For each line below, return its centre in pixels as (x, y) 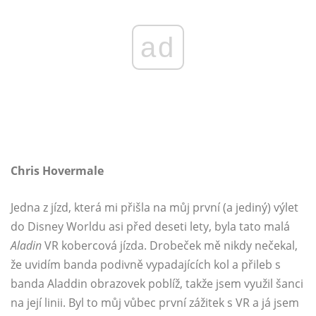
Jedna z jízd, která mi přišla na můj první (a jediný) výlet (154, 208)
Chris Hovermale (57, 171)
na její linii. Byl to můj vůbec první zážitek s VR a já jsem (155, 303)
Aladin (26, 246)
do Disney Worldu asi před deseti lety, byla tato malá (150, 227)
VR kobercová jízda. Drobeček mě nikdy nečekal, (170, 246)
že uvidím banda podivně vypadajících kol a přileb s (146, 265)
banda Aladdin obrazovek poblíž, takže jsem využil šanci (157, 284)
